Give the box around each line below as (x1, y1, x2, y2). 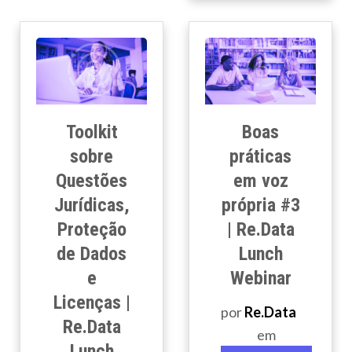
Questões (56, 170, 127, 192)
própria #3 (221, 194, 300, 217)
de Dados (57, 243, 126, 266)
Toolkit (65, 121, 118, 144)
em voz (233, 170, 288, 192)
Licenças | (53, 291, 130, 314)
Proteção (57, 218, 126, 241)
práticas (229, 145, 291, 168)
